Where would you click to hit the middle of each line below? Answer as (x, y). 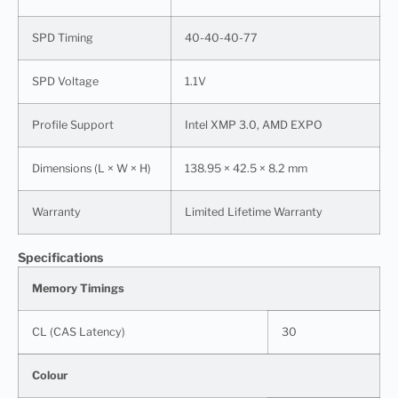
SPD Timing (63, 37)
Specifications (60, 257)
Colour (50, 375)
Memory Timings (78, 288)
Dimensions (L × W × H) (92, 168)
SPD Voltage (65, 81)
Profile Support (73, 124)
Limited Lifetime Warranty (254, 211)
